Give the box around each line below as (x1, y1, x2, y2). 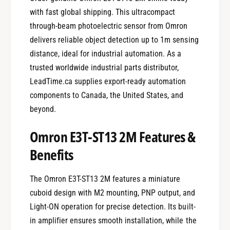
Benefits (29, 145, 73, 165)
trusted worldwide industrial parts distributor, (29, 63, 179, 73)
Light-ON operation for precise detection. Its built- (29, 202, 196, 212)
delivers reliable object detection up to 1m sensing (29, 35, 199, 45)
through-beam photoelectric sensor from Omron (29, 21, 188, 31)
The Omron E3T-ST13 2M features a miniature (29, 174, 181, 184)
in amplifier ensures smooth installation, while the (29, 216, 197, 226)
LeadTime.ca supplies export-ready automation (29, 76, 186, 87)
